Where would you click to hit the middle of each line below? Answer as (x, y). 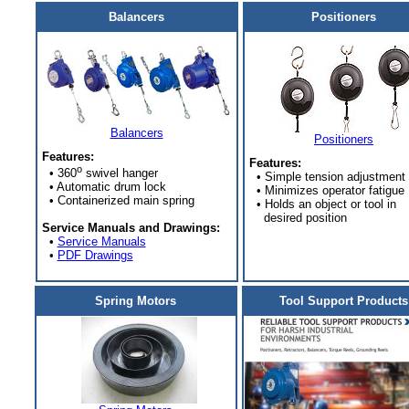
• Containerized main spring (116, 201)
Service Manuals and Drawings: (131, 228)
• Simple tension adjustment (325, 177)
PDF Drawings (95, 256)
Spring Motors (136, 301)
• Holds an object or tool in (320, 204)
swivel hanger (120, 173)
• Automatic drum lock (102, 187)
